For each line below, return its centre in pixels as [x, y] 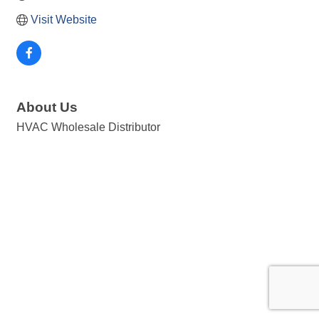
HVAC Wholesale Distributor [88, 127]
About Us [47, 108]
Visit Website [64, 20]
